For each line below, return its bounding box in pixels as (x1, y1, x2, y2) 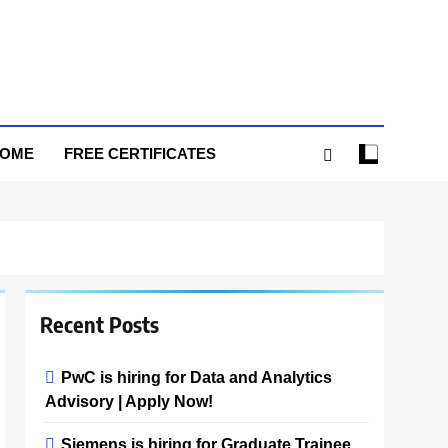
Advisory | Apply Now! (45, 392, 214, 410)
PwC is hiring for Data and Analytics (61, 368, 333, 386)
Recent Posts (40, 310, 160, 338)
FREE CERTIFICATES (64, 145, 216, 162)
